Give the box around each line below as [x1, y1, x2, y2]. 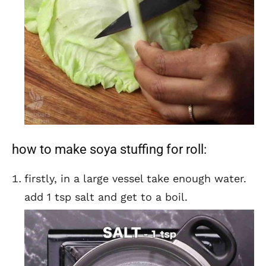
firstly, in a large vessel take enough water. [24, 172, 246, 185]
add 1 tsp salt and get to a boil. [24, 190, 188, 203]
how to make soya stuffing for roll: [12, 141, 207, 157]
